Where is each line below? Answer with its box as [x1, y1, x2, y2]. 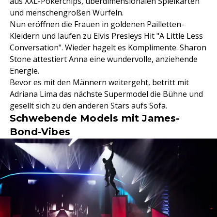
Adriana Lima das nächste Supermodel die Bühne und [10, 88, 203, 99]
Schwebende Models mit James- [10, 112, 180, 124]
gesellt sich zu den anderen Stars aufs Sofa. [10, 100, 167, 111]
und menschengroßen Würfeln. [10, 7, 124, 18]
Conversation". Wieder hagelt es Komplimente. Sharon [10, 42, 206, 53]
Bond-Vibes [10, 125, 70, 138]
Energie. [10, 65, 39, 76]
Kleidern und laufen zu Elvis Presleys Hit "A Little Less [10, 30, 203, 41]
